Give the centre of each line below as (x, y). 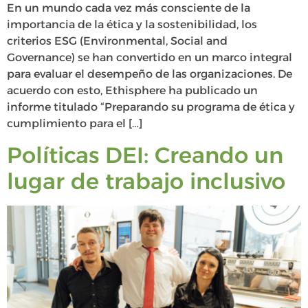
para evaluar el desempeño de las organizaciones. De (150, 74)
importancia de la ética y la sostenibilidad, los (132, 25)
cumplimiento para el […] (75, 124)
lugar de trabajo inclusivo (146, 181)
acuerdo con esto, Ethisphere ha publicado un (132, 91)
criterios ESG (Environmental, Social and (117, 41)
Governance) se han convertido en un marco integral (150, 58)
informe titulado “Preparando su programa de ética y (151, 107)
